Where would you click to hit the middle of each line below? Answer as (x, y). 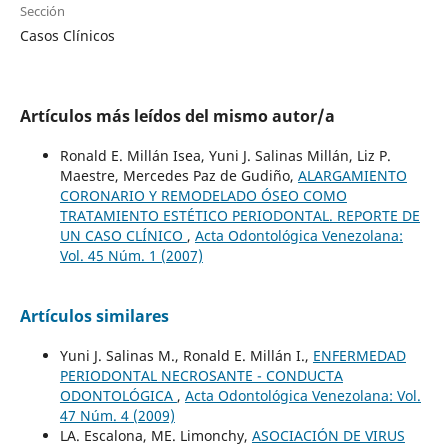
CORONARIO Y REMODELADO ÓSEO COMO (203, 195)
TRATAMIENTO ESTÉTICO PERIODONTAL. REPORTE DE (239, 215)
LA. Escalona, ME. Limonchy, (155, 435)
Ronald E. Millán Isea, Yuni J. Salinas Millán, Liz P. (225, 155)
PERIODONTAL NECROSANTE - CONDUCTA (201, 375)
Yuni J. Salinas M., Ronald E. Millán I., (186, 355)
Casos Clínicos (67, 35)
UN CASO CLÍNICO (123, 235)
